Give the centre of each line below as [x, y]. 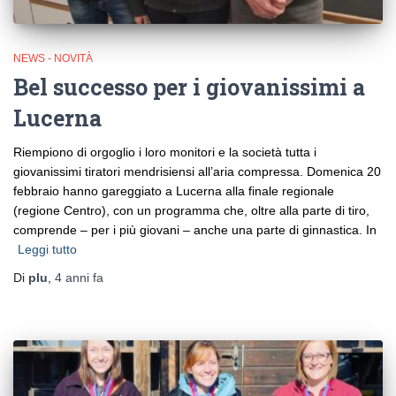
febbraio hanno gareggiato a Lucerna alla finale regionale [174, 190]
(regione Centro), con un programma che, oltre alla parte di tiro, [191, 210]
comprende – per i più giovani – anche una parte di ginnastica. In [195, 229]
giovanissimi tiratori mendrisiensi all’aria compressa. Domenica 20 [197, 171]
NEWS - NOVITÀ [53, 58]
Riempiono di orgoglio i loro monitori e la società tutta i [165, 152]
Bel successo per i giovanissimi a [189, 87]
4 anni [72, 277]
